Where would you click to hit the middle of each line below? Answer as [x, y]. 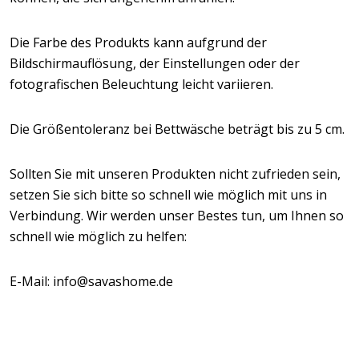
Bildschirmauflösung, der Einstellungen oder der [155, 63]
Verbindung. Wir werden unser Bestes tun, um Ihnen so [177, 216]
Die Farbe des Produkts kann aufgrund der [138, 42]
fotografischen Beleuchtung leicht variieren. [141, 84]
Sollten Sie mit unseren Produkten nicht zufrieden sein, [175, 174]
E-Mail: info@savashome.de [91, 281]
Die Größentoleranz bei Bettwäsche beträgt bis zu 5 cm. [177, 129]
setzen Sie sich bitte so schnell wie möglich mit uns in [168, 195]
